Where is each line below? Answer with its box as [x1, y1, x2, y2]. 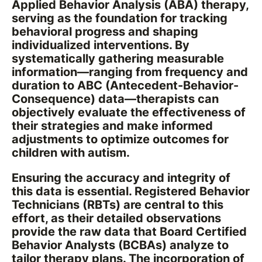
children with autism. [11, 145, 130, 160]
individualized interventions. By [11, 37, 189, 52]
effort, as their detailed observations [11, 211, 221, 225]
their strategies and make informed [11, 118, 213, 133]
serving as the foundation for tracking [11, 11, 227, 25]
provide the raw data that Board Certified [11, 224, 247, 239]
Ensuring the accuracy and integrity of [11, 170, 230, 185]
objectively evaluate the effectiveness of [11, 105, 246, 119]
